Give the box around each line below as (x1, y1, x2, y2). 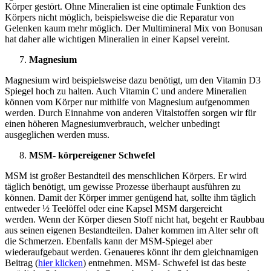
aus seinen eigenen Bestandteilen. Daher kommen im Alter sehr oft (5, 225, 258, 236)
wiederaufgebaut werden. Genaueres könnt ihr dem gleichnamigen (5, 247, 258, 258)
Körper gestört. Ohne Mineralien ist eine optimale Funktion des (5, 1, 246, 12)
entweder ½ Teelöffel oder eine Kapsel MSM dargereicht (5, 203, 222, 214)
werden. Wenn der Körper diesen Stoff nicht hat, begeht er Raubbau (5, 214, 264, 225)
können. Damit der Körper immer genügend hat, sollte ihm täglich (5, 192, 256, 203)
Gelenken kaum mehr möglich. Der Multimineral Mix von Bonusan (5, 23, 263, 34)
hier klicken (38, 258, 83, 269)
